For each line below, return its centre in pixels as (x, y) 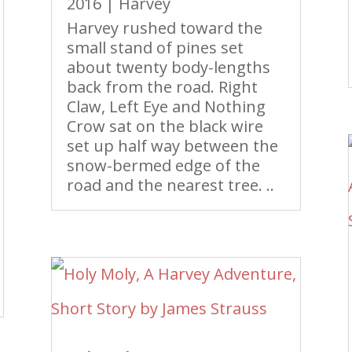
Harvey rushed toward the (164, 28)
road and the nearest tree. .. (170, 185)
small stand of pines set (155, 48)
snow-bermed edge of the (163, 165)
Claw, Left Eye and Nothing (166, 106)
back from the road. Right (162, 87)
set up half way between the (172, 146)
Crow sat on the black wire (165, 126)
